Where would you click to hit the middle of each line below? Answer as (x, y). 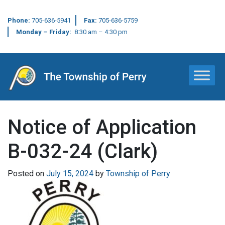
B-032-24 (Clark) (83, 151)
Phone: (20, 20)
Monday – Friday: (45, 32)
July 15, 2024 (70, 173)
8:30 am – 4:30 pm (101, 32)
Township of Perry (138, 173)
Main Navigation (66, 86)
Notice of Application (102, 127)
